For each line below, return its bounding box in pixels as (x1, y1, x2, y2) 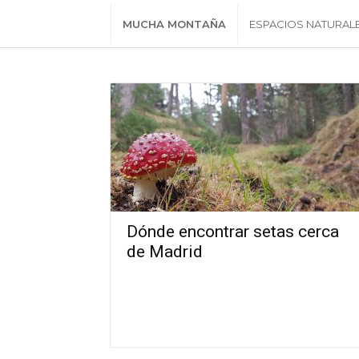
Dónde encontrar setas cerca (127, 222, 339, 241)
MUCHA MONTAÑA (123, 18, 226, 30)
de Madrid (127, 242, 203, 261)
